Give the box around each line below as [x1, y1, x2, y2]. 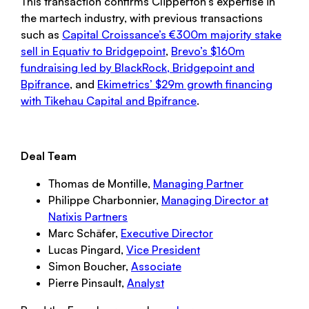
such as [21, 28, 62, 42]
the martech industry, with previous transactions [21, 11, 263, 26]
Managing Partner [153, 177, 243, 191]
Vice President [126, 243, 200, 257]
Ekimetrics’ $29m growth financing [97, 77, 272, 92]
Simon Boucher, [48, 259, 131, 274]
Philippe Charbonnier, [48, 193, 161, 208]
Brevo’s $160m [171, 44, 245, 59]
